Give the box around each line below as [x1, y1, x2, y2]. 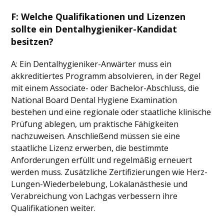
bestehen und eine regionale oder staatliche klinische [11, 106, 211, 117]
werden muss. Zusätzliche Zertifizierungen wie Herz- [11, 166, 208, 177]
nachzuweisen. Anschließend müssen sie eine [11, 130, 180, 141]
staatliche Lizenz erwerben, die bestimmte [11, 142, 169, 153]
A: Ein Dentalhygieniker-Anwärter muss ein [11, 58, 172, 69]
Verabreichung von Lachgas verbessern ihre [11, 190, 178, 201]
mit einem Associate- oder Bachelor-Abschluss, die [11, 82, 199, 93]
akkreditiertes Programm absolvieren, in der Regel [11, 70, 201, 81]
